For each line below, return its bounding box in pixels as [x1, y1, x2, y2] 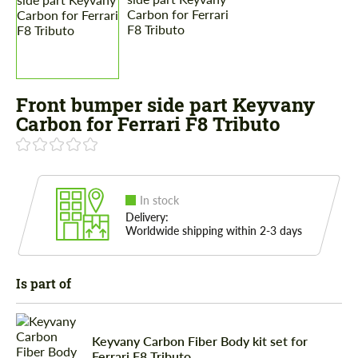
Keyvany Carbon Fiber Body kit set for [91, 332, 308, 348]
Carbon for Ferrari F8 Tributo [16, 111, 280, 137]
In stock [140, 193, 179, 208]
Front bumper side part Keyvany [16, 92, 315, 118]
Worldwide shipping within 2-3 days [125, 224, 302, 238]
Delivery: [125, 210, 169, 225]
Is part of [16, 275, 71, 292]
